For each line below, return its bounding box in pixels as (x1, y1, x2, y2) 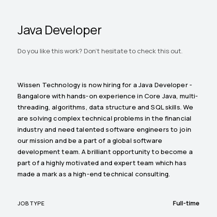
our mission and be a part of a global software (17, 136, 162, 145)
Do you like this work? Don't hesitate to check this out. (17, 46, 183, 55)
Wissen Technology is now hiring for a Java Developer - (17, 80, 192, 89)
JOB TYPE (17, 199, 45, 207)
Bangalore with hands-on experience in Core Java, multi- (17, 91, 199, 100)
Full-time (173, 199, 200, 208)
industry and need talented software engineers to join (17, 124, 191, 134)
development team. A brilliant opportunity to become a (17, 147, 193, 156)
